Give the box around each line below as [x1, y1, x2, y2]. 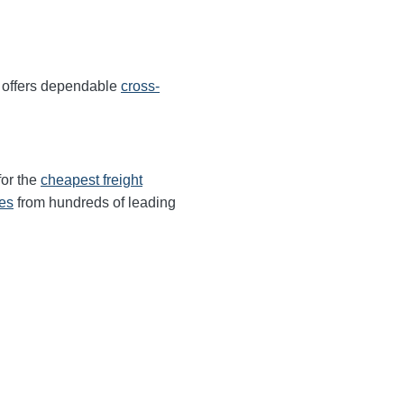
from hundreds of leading [14, 195, 176, 210]
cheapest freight [41, 172, 142, 188]
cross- [121, 78, 160, 94]
